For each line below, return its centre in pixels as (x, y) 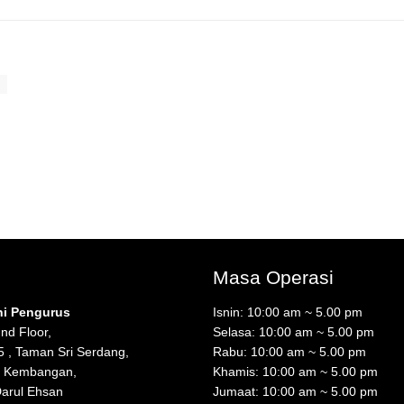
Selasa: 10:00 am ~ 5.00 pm (294, 331)
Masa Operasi (274, 277)
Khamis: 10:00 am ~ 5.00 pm (296, 371)
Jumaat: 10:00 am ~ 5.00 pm (296, 391)
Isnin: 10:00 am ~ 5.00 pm (288, 312)
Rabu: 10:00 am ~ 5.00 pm (290, 351)
